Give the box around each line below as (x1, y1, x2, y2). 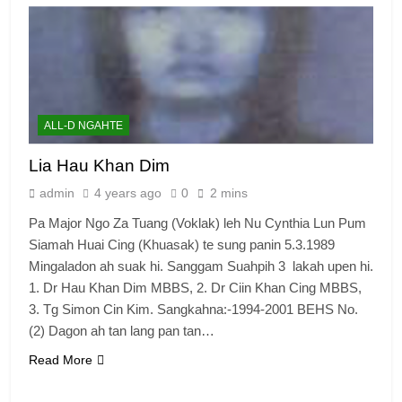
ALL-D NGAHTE (44, 118, 123, 132)
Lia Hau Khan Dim (29, 155, 170, 175)
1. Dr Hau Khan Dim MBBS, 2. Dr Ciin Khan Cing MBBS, (29, 279, 362, 295)
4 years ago (94, 185, 162, 200)
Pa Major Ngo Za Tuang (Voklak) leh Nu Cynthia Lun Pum (29, 214, 366, 231)
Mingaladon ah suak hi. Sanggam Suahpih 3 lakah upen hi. (29, 258, 373, 274)
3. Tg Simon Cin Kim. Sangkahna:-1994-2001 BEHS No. (29, 301, 358, 317)
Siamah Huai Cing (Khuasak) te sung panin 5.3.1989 (29, 236, 335, 252)
